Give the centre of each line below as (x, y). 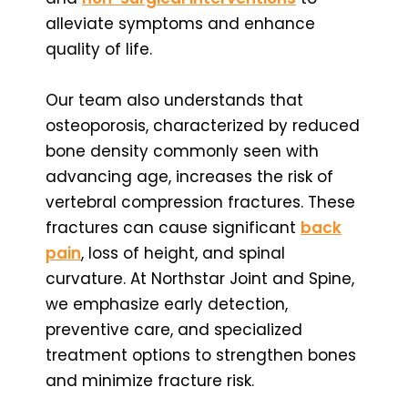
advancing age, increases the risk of (189, 176)
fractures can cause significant (173, 227)
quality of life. (99, 49)
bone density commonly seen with (182, 151)
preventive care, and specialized (174, 329)
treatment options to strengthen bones (201, 355)
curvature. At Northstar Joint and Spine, (200, 278)
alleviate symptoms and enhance (180, 23)
